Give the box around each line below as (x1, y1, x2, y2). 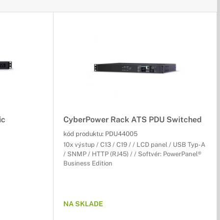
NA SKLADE (63, 200, 103, 208)
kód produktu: (63, 130, 105, 137)
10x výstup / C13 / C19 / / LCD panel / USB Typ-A (63, 141, 205, 148)
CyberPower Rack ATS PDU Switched (63, 115, 202, 124)
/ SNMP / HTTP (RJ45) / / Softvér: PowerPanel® (63, 150, 201, 158)
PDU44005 (105, 130, 137, 137)
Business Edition (63, 160, 112, 167)
